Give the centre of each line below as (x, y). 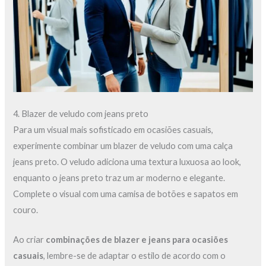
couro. (26, 210)
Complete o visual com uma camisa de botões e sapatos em (126, 194)
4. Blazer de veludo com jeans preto (81, 114)
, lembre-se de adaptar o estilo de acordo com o (135, 256)
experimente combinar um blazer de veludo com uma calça (123, 146)
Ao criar (30, 240)
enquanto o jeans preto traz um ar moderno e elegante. (119, 178)
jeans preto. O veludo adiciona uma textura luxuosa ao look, (127, 162)
